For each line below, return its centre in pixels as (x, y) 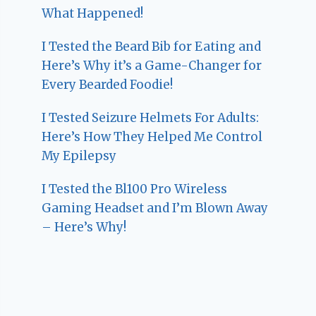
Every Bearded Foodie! (108, 84)
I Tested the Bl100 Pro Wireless (135, 189)
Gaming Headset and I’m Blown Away (155, 208)
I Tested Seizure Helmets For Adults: (151, 117)
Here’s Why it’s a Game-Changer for (152, 65)
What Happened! (93, 13)
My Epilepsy (79, 156)
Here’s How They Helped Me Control (152, 136)
